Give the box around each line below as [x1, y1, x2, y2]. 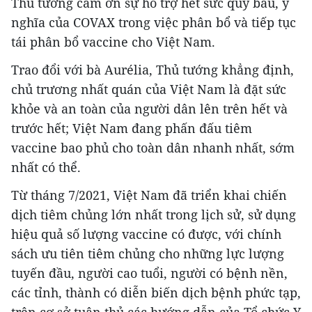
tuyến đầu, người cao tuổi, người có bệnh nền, [11, 265, 288, 282]
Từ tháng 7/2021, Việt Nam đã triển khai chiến [11, 187, 287, 204]
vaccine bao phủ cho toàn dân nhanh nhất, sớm [11, 139, 295, 157]
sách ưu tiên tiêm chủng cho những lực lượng [11, 245, 284, 263]
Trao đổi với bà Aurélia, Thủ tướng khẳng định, [11, 61, 294, 79]
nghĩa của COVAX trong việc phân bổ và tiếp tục [11, 14, 296, 31]
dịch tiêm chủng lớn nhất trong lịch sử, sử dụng [11, 206, 296, 224]
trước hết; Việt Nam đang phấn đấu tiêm [11, 120, 252, 137]
